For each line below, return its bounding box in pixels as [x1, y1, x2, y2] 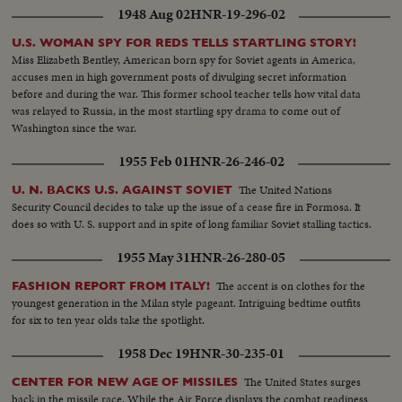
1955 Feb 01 [118, 152, 189, 172]
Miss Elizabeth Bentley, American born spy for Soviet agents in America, [12, 51, 356, 69]
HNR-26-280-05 [190, 248, 285, 268]
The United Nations [239, 181, 333, 199]
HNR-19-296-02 [189, 4, 285, 25]
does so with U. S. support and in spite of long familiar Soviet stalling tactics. [12, 215, 372, 233]
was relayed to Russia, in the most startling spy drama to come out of [12, 102, 341, 120]
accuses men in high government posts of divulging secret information [12, 68, 347, 86]
